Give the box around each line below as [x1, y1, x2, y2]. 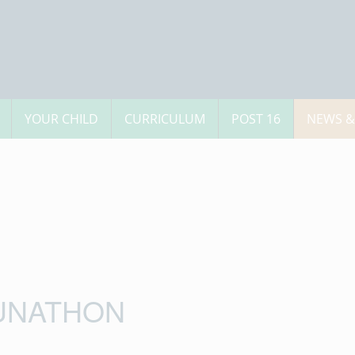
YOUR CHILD [25, 110, 98, 128]
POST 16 [231, 110, 281, 128]
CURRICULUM [124, 110, 205, 128]
